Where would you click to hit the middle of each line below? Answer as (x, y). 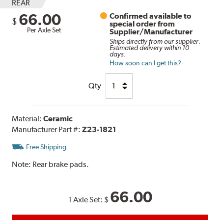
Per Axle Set (44, 30)
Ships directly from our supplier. (155, 41)
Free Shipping (46, 147)
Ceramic (58, 118)
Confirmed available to (151, 16)
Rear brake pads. (61, 164)
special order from (142, 24)
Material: (28, 118)
